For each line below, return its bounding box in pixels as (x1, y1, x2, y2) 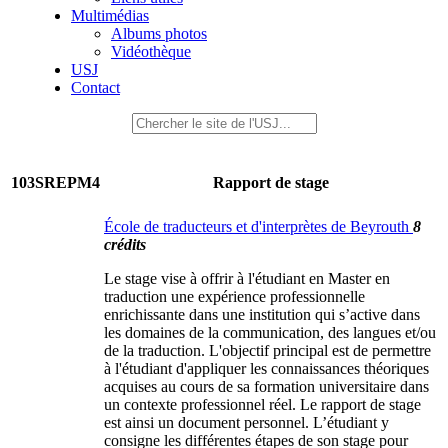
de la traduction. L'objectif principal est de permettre (104, 342, 431, 359)
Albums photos (111, 25, 207, 42)
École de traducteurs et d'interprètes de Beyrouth (104, 218, 413, 235)
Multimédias (71, 7, 149, 24)
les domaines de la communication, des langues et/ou (104, 324, 436, 341)
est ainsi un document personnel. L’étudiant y (104, 414, 389, 431)
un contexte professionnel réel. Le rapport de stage (104, 396, 421, 413)
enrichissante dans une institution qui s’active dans (104, 306, 420, 323)
